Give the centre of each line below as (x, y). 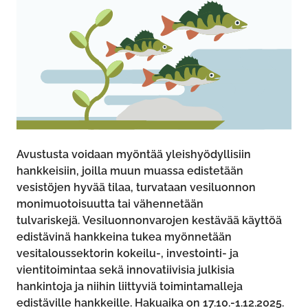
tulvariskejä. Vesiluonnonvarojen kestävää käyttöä (149, 221)
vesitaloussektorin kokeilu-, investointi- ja (128, 254)
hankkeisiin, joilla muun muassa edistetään (130, 171)
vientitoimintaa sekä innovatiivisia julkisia (125, 270)
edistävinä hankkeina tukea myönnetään (124, 237)
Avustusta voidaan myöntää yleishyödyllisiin (134, 155)
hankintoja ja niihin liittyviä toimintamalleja (130, 287)
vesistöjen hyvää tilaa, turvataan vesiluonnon (136, 188)
